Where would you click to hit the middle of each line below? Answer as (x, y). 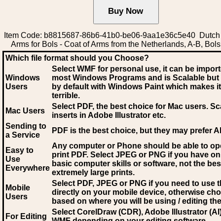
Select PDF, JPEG (85, 183)
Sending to (26, 126)
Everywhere (28, 168)
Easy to (19, 150)
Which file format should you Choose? (77, 58)
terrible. (66, 95)
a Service (23, 135)
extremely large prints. (93, 172)
